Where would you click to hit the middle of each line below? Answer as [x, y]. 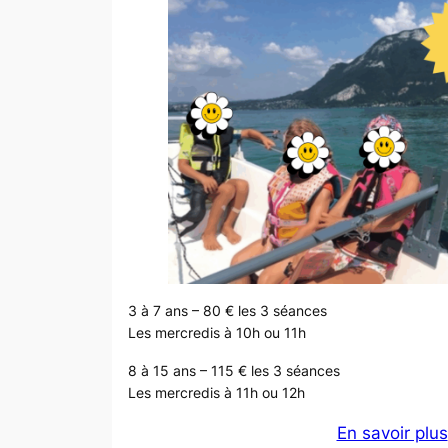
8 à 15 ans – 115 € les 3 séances [234, 370]
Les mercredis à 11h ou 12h [216, 392]
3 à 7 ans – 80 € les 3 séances [227, 310]
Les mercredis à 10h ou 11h [217, 332]
